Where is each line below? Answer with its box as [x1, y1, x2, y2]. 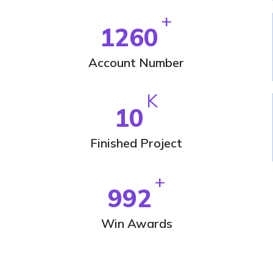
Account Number [88, 55, 184, 70]
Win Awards [101, 216, 172, 231]
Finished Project [90, 135, 182, 151]
